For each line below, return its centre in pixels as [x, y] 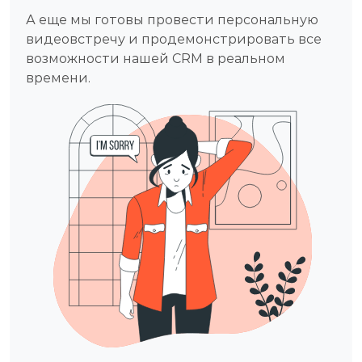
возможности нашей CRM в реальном [156, 59]
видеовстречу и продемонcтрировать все [174, 39]
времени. [58, 78]
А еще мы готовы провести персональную [172, 20]
